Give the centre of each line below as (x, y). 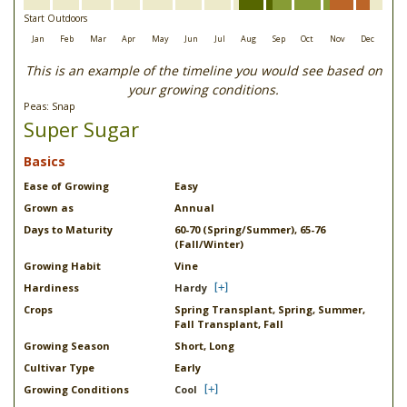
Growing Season (67, 346)
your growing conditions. (203, 89)
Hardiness (51, 288)
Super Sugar (81, 129)
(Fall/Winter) (209, 244)
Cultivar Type (59, 367)
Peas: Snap (50, 106)
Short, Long (204, 346)
